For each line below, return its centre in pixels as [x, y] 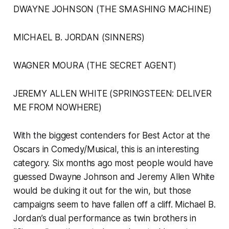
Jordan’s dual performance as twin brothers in [105, 219]
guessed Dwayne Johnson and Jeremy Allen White [114, 177]
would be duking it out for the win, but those [102, 191]
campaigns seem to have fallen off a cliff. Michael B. [114, 205]
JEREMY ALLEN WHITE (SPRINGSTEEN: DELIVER [112, 94]
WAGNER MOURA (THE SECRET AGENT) [95, 66]
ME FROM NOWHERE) [59, 108]
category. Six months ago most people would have [113, 163]
